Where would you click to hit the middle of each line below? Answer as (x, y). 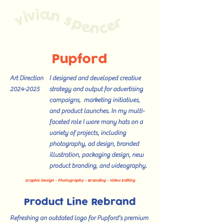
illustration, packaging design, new (96, 155)
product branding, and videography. (98, 166)
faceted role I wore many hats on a (96, 122)
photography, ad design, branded (94, 144)
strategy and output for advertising (96, 89)
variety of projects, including (88, 133)
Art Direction (27, 78)
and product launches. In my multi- (97, 111)
